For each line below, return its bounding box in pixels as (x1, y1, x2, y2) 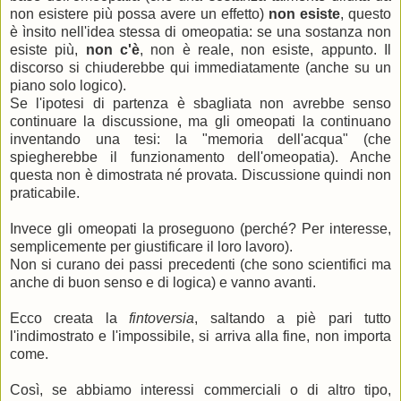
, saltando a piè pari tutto (194, 310, 391, 326)
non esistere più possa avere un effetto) (10, 5, 269, 21)
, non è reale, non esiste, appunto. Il (139, 41, 392, 57)
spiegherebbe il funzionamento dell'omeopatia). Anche (10, 149, 391, 165)
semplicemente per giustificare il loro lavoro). (10, 238, 293, 254)
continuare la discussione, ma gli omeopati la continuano (10, 113, 391, 129)
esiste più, (10, 41, 86, 57)
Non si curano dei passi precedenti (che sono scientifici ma (10, 256, 391, 272)
